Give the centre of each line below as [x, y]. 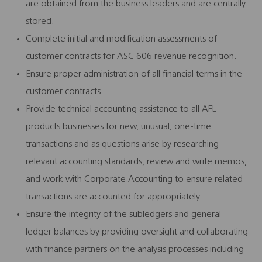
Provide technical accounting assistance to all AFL [121, 109]
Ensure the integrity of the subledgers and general [123, 214]
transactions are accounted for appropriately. [114, 197]
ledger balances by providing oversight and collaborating [137, 232]
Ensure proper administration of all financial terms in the [134, 74]
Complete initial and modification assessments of [121, 39]
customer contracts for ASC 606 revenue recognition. [131, 56]
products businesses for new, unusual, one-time [118, 127]
